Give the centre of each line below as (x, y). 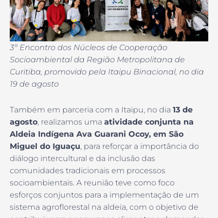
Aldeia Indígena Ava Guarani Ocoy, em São (97, 134)
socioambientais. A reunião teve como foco (92, 183)
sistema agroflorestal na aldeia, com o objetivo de (104, 207)
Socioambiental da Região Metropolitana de (97, 60)
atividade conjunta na (149, 122)
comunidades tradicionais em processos (88, 171)
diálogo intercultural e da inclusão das (82, 159)
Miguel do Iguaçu (45, 146)
